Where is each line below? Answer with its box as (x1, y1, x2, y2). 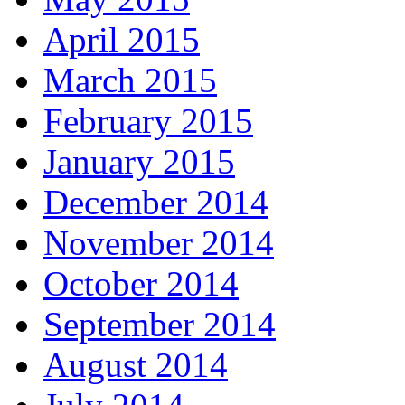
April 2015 (43, 19, 200, 59)
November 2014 (43, 222, 274, 262)
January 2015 (43, 141, 235, 181)
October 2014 (43, 263, 239, 303)
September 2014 (43, 304, 276, 344)
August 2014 (43, 344, 228, 384)
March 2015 (43, 60, 217, 99)
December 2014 (43, 182, 268, 221)
